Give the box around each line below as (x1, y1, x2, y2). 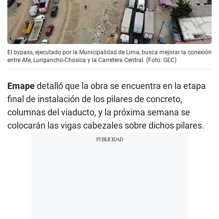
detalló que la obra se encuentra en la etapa (35, 81, 206, 91)
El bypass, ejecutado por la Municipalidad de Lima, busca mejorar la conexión (7, 49, 212, 56)
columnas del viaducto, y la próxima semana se (7, 107, 190, 118)
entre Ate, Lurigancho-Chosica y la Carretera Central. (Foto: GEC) (7, 57, 176, 64)
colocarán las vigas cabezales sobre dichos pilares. (7, 120, 204, 131)
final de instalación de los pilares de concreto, (7, 94, 182, 105)
